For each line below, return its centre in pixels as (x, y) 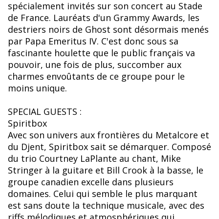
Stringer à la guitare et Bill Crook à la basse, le (106, 170)
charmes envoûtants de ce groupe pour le (96, 77)
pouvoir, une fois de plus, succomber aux (95, 65)
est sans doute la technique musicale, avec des (106, 206)
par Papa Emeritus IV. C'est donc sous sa (93, 41)
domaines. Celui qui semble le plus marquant (103, 194)
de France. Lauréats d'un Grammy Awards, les (104, 18)
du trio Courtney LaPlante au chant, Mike (94, 159)
